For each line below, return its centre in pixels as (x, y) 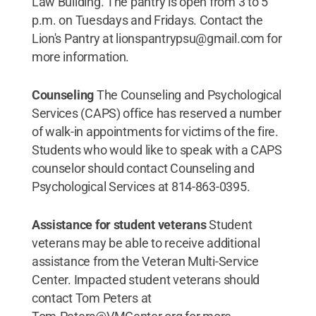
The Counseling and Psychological (188, 95)
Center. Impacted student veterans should (145, 280)
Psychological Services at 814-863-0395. (141, 187)
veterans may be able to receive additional (146, 243)
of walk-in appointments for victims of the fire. (155, 132)
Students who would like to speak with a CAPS (157, 150)
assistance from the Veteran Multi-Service (145, 261)
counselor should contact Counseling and (143, 168)
